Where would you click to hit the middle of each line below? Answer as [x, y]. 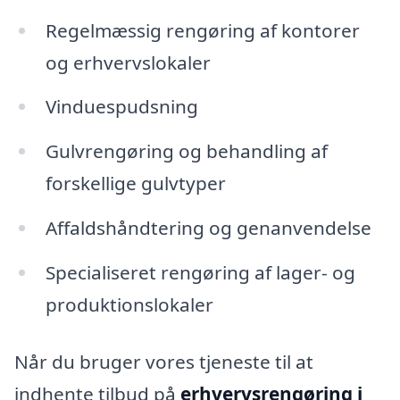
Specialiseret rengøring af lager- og [200, 273]
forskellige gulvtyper [135, 183]
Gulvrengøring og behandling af [186, 151]
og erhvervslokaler [128, 62]
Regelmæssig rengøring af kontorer [202, 30]
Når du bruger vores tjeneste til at [164, 361]
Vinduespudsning [121, 107]
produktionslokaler [129, 305]
